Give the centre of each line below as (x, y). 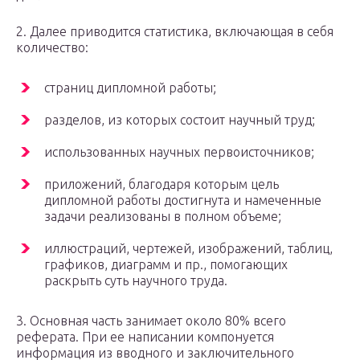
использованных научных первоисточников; (179, 152)
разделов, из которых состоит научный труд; (180, 120)
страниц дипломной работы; (130, 88)
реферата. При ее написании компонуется (145, 337)
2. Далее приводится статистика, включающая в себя (175, 32)
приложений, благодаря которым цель (162, 184)
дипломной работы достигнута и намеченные (183, 200)
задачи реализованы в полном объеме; (163, 217)
